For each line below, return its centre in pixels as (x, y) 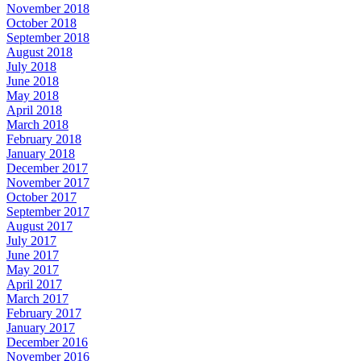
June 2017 (33, 255)
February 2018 (44, 139)
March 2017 (37, 298)
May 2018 (33, 95)
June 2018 (33, 81)
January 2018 (41, 153)
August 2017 (39, 226)
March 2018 (37, 124)
